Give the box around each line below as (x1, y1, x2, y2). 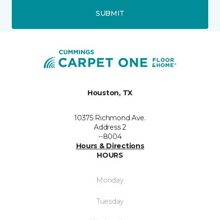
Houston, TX (87, 88, 133, 97)
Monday (96, 176, 124, 185)
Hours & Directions (76, 141, 144, 150)
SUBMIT (95, 8, 125, 18)
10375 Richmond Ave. (74, 113, 146, 122)
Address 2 (94, 123, 126, 132)
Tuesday (96, 197, 124, 206)
